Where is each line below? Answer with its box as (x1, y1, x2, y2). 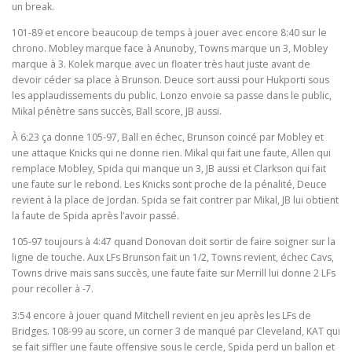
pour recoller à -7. (12, 282, 93, 296)
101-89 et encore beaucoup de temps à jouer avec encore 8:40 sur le (12, 26, 327, 40)
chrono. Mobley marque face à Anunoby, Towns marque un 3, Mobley (12, 42, 328, 56)
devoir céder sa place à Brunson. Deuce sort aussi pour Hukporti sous (12, 73, 329, 87)
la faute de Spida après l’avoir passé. (12, 209, 179, 223)
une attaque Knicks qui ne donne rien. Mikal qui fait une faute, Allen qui (12, 146, 331, 160)
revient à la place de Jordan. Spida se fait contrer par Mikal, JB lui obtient (12, 193, 339, 207)
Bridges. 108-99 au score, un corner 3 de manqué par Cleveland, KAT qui (12, 324, 340, 338)
